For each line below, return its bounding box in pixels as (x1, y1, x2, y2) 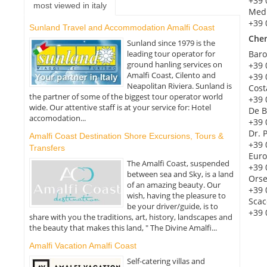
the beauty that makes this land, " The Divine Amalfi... (29, 222, 217, 234)
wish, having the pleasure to (127, 190, 226, 201)
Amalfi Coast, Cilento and (127, 69, 216, 80)
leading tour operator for (127, 48, 216, 59)
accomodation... (29, 112, 86, 123)
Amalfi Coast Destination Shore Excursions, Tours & (29, 131, 223, 141)
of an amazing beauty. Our (127, 179, 221, 191)
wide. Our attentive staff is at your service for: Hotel (29, 101, 211, 113)
